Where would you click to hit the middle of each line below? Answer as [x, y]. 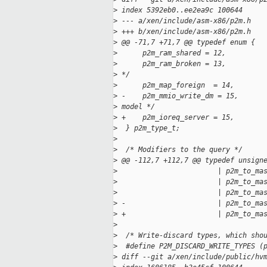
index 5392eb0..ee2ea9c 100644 [180, 10]
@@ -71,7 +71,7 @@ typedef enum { [186, 43]
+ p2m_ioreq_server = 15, [176, 118]
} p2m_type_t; [149, 128]
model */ [136, 107]
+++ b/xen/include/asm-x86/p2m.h [184, 32]
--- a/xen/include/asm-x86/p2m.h [184, 21]
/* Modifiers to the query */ [180, 150]
